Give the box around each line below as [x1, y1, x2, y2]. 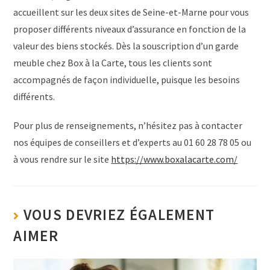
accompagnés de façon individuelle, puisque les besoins [13, 73, 240, 86]
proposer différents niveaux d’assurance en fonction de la [13, 22, 246, 35]
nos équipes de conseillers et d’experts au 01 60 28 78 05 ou [13, 136, 252, 148]
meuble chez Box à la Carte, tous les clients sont [13, 56, 213, 69]
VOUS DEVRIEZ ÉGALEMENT [23, 204, 215, 224]
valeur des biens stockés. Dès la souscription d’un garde [13, 39, 239, 52]
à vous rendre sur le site [13, 152, 111, 165]
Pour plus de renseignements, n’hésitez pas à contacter [13, 119, 243, 131]
